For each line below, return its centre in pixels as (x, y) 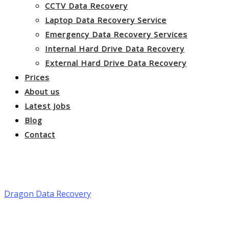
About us (42, 91)
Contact (40, 134)
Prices (37, 77)
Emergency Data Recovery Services (116, 34)
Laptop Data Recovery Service (106, 20)
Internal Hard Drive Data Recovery (115, 49)
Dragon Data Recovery (48, 193)
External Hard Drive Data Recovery (116, 63)
